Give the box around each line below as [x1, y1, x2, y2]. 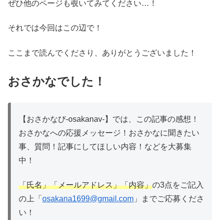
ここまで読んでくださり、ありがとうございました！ [8, 48, 196, 57]
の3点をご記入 [152, 181, 204, 190]
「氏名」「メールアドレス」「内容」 [19, 181, 152, 190]
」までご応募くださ [134, 194, 204, 203]
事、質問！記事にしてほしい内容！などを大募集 [19, 142, 192, 151]
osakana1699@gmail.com [42, 194, 134, 203]
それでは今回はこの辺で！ [8, 24, 102, 32]
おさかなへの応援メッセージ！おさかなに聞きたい [19, 128, 199, 137]
